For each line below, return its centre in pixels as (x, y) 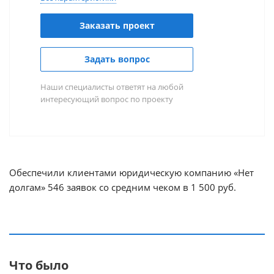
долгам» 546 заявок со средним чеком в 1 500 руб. (123, 187)
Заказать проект (117, 25)
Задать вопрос (117, 59)
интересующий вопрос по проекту (107, 99)
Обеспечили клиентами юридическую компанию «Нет (131, 172)
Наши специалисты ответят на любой (112, 87)
